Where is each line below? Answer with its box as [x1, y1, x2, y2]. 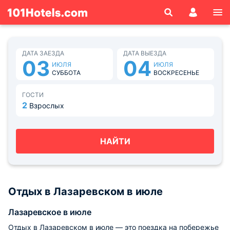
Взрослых [29, 101, 64, 110]
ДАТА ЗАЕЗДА [22, 49, 64, 57]
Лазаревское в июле [8, 207, 91, 217]
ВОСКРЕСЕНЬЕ [154, 69, 199, 76]
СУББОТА [52, 69, 81, 76]
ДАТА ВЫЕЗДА [123, 49, 166, 57]
